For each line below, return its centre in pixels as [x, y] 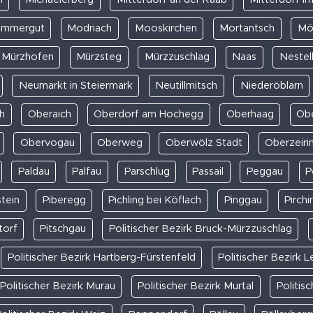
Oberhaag [250, 114]
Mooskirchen [166, 28]
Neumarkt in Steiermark [75, 85]
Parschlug [147, 171]
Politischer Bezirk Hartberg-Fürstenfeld [101, 257]
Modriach [90, 28]
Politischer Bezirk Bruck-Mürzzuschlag [200, 228]
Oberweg [120, 143]
